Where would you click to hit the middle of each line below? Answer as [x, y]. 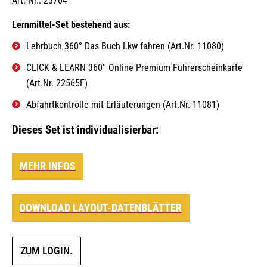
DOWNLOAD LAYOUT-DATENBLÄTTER [101, 208]
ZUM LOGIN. [46, 251]
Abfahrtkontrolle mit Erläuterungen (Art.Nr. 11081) [123, 105]
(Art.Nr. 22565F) [57, 83]
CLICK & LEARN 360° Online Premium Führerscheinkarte [134, 68]
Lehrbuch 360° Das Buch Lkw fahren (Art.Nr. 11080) [125, 46]
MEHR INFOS [48, 166]
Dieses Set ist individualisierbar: [85, 130]
